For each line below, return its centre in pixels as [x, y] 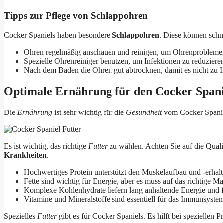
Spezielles [21, 216]
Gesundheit [144, 112]
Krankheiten [25, 155]
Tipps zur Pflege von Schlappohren [76, 16]
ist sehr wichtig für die [89, 112]
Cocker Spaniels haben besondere [58, 35]
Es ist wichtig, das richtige [46, 146]
